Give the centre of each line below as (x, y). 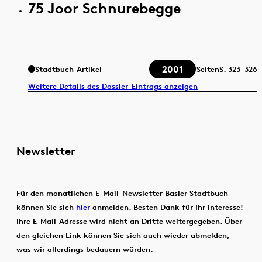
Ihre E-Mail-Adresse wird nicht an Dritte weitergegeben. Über (129, 221)
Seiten (208, 69)
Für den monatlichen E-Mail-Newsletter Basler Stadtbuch (122, 193)
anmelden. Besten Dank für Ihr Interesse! (167, 207)
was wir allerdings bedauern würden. (85, 249)
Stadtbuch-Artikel (68, 69)
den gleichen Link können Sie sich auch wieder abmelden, (123, 235)
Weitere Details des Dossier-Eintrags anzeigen (113, 86)
